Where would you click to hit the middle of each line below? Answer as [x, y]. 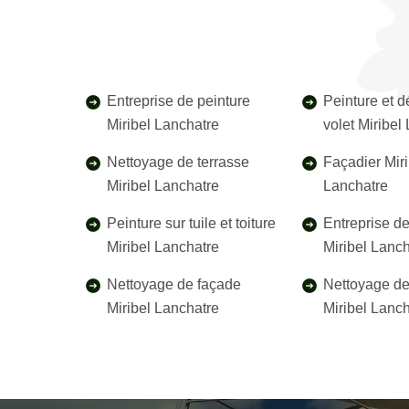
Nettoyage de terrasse [178, 162]
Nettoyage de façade [174, 284]
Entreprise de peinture [178, 101]
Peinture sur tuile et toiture [191, 223]
